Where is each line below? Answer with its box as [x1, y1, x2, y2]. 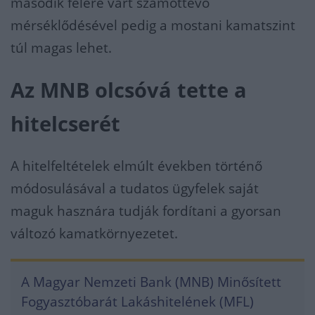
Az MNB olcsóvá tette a [11, 77, 247, 103]
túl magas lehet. [11, 39, 112, 57]
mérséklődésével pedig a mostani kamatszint [11, 16, 295, 34]
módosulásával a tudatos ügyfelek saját [11, 179, 259, 198]
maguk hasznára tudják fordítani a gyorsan [11, 202, 281, 220]
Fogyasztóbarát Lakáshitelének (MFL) [21, 292, 254, 311]
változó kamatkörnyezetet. [11, 224, 178, 243]
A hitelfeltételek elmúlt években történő [11, 157, 262, 175]
